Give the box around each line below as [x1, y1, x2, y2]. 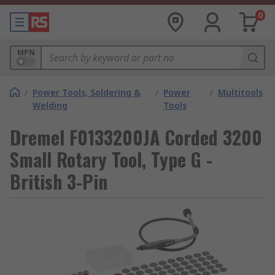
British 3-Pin [10, 168, 107, 195]
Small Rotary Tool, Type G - [10, 145, 212, 173]
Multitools [218, 87, 263, 98]
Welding [33, 99, 68, 111]
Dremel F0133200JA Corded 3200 [10, 123, 262, 151]
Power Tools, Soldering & [33, 87, 141, 98]
